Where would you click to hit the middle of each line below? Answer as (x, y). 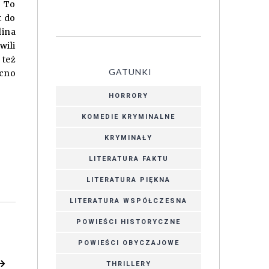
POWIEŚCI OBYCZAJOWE (128, 243)
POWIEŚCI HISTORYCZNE (128, 222)
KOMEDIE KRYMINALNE (128, 116)
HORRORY (128, 95)
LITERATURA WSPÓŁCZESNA (128, 201)
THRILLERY (128, 264)
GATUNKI (130, 71)
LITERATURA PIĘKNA (128, 180)
